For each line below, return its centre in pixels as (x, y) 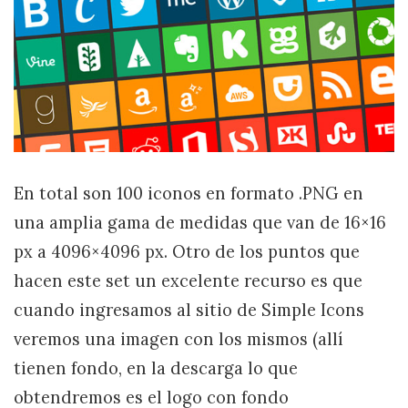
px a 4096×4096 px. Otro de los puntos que (187, 252)
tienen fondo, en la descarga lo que (156, 368)
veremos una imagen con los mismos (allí (178, 339)
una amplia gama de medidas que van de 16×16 (200, 223)
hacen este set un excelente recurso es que (188, 281)
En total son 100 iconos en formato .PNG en (189, 194)
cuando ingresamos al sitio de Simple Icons (189, 310)
